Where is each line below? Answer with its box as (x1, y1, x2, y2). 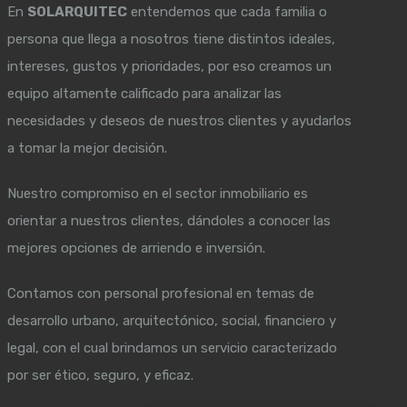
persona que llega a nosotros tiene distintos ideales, (7, 30, 336, 47)
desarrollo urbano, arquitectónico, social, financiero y (7, 312, 337, 329)
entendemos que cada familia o (127, 3, 328, 20)
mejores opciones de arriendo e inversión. (7, 239, 266, 256)
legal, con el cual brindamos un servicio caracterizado (7, 339, 338, 356)
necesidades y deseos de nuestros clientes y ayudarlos (7, 112, 352, 129)
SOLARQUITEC (27, 3, 128, 20)
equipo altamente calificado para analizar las (7, 84, 283, 102)
